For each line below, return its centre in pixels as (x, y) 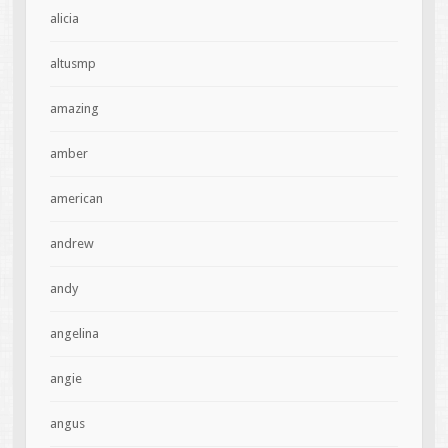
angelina (74, 334)
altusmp (72, 64)
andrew (71, 244)
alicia (64, 19)
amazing (74, 109)
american (76, 199)
